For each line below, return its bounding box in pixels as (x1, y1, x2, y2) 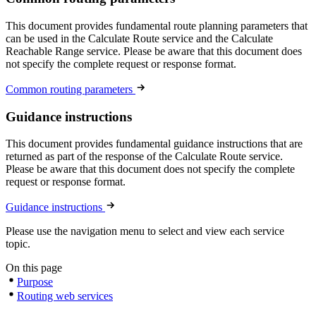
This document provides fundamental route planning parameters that (6, 19, 308, 32)
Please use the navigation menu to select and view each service (6, 225, 284, 238)
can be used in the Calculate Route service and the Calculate (6, 32, 273, 44)
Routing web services (17, 290, 113, 303)
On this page (6, 262, 62, 274)
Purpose (17, 276, 53, 288)
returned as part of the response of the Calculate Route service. (6, 150, 283, 163)
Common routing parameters (6, 83, 135, 95)
